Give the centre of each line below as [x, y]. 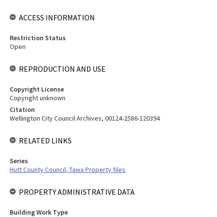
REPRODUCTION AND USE [62, 69]
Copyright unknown [38, 98]
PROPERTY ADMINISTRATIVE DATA [77, 192]
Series [19, 161]
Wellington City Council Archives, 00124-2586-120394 [85, 118]
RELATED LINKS [45, 140]
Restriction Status [38, 38]
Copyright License [37, 89]
